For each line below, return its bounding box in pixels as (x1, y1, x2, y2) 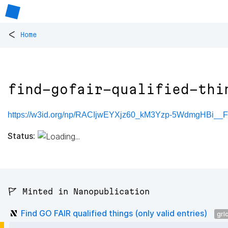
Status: (8, 130, 35, 141)
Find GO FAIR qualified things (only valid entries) (21, 208, 207, 218)
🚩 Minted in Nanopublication (8, 187, 150, 196)
